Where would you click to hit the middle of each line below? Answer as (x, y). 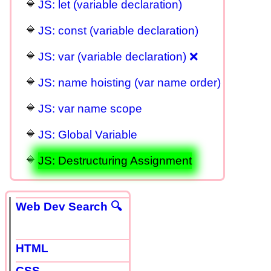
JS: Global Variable (88, 134)
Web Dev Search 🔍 (69, 206)
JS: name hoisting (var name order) (129, 82)
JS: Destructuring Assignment (115, 160)
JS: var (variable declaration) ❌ (118, 56)
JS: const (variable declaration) (118, 30)
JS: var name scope (90, 108)
